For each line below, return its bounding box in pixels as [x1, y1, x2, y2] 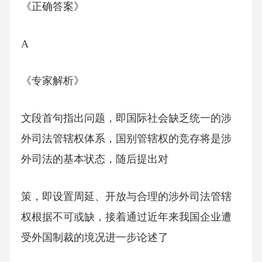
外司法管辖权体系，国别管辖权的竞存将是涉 [20, 133, 232, 145]
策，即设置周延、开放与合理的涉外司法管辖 [20, 190, 232, 202]
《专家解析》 [20, 75, 84, 87]
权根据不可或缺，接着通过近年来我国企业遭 [20, 211, 232, 223]
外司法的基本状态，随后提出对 [20, 153, 168, 166]
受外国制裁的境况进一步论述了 [20, 231, 168, 243]
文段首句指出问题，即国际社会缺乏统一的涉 [20, 112, 232, 125]
